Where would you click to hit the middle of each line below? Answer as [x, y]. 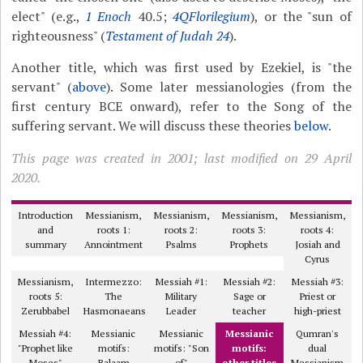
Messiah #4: [46, 333]
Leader [181, 311]
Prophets [250, 244]
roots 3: [250, 230]
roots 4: [318, 230]
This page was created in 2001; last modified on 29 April [181, 158]
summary [45, 244]
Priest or [317, 296]
